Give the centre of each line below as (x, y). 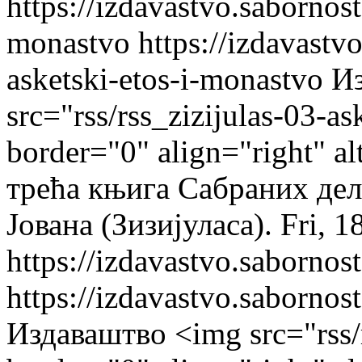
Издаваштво (86, 333)
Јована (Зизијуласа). (139, 224)
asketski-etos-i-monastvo (165, 79)
